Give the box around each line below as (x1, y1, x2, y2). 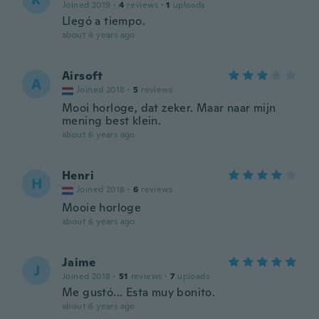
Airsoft (62, 68, 103, 83)
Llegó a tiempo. (62, 14, 145, 28)
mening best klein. (62, 113, 162, 128)
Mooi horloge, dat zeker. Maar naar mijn (62, 100, 276, 115)
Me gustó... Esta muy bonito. (62, 285, 216, 300)
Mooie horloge (62, 200, 142, 215)
